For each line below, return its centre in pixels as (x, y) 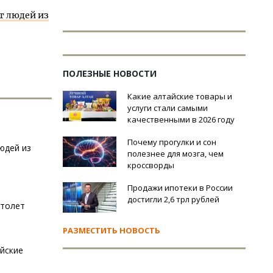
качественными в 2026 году (181, 119)
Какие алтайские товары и (180, 96)
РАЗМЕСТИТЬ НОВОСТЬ (112, 230)
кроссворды (151, 165)
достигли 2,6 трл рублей (173, 199)
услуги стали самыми (168, 108)
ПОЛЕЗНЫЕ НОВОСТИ (110, 73)
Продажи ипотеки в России (180, 188)
